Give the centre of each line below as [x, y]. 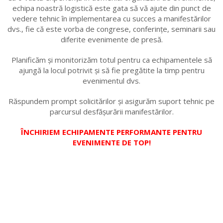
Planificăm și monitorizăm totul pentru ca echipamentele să [111, 60]
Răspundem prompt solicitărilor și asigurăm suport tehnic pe [111, 101]
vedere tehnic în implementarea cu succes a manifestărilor [111, 19]
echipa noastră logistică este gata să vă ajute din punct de [111, 8]
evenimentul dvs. [111, 81]
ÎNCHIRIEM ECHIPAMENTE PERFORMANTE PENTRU [111, 132]
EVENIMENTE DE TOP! [111, 143]
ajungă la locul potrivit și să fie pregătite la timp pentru [111, 70]
